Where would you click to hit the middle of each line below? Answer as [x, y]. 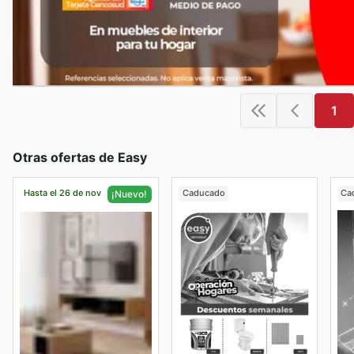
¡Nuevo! [130, 194]
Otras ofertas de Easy [80, 157]
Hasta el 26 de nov [62, 193]
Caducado [203, 193]
